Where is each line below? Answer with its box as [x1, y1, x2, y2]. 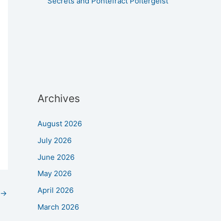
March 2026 [37, 202, 79, 212]
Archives [37, 92, 80, 105]
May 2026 [37, 169, 72, 179]
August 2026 [37, 119, 82, 129]
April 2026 [37, 185, 74, 195]
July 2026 [37, 135, 72, 145]
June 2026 [37, 152, 74, 162]
